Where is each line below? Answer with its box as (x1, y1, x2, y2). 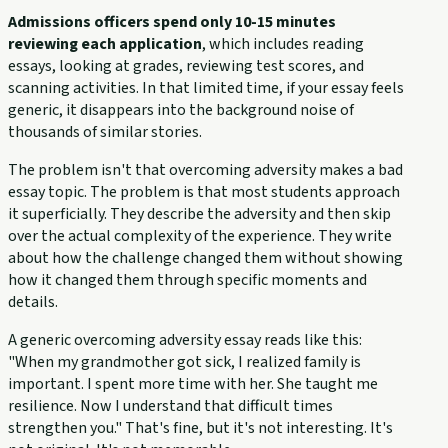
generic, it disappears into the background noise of (8, 98, 354, 121)
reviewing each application (8, 32, 202, 55)
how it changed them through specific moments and (8, 268, 367, 291)
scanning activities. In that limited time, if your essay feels (8, 76, 404, 99)
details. (8, 290, 58, 313)
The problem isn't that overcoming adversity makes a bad (8, 158, 403, 181)
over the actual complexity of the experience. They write (8, 224, 392, 247)
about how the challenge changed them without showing (8, 246, 403, 269)
